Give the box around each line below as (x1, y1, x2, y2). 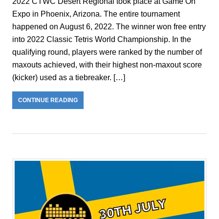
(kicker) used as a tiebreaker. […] (12, 73, 125, 82)
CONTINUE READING (18, 97, 78, 104)
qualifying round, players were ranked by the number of (12, 48, 202, 57)
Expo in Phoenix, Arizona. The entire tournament (12, 10, 180, 19)
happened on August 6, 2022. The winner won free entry (12, 22, 206, 31)
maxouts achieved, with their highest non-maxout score (12, 61, 202, 69)
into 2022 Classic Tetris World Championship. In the (12, 35, 191, 44)
